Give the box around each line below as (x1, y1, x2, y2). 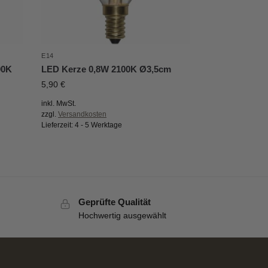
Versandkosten (58, 110, 107, 119)
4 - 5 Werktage (75, 121, 123, 130)
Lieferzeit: (41, 121, 75, 130)
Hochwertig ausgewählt (78, 210, 166, 220)
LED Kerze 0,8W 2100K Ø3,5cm (41, 64, 172, 75)
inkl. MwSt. (41, 99, 77, 108)
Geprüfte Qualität (78, 197, 151, 208)
